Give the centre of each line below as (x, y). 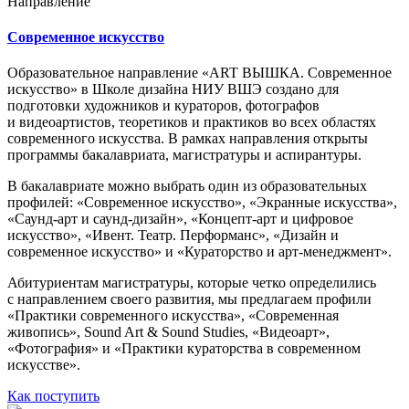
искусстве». (44, 365)
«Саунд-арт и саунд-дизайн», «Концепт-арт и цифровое (180, 219)
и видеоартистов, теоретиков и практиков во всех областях (192, 122)
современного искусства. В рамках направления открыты (188, 139)
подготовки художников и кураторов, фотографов (163, 106)
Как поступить (53, 396)
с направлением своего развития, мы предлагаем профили (189, 299)
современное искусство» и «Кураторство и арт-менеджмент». (199, 252)
